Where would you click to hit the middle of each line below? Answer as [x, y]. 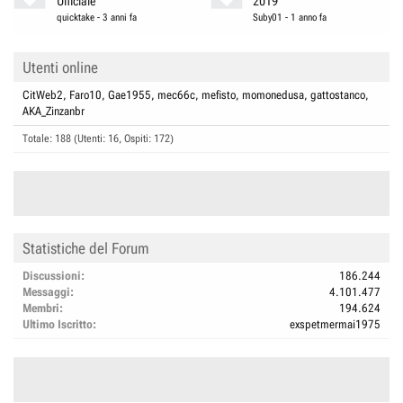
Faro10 [85, 94]
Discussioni [52, 276]
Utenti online [60, 67]
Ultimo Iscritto [58, 324]
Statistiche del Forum [86, 248]
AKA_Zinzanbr [54, 111]
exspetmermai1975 [335, 324]
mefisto [219, 94]
